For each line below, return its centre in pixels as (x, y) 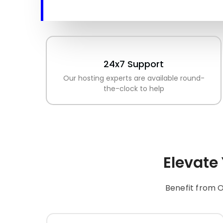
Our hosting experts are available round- (134, 78)
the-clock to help (134, 89)
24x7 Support (134, 64)
